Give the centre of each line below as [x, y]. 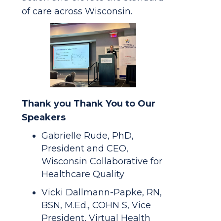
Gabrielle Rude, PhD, [88, 135]
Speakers [44, 117]
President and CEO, [85, 148]
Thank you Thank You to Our [89, 103]
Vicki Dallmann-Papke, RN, [102, 192]
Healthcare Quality [83, 174]
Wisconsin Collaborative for [102, 161]
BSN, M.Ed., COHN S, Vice [96, 205]
